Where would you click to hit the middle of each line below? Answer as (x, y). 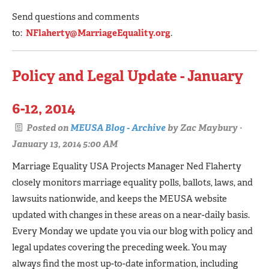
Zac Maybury (209, 128)
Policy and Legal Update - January (128, 76)
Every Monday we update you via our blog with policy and (132, 231)
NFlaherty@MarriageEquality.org (98, 33)
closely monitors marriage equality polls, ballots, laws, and (132, 182)
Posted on (47, 128)
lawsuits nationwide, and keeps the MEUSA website (119, 198)
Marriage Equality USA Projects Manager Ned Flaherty (127, 166)
